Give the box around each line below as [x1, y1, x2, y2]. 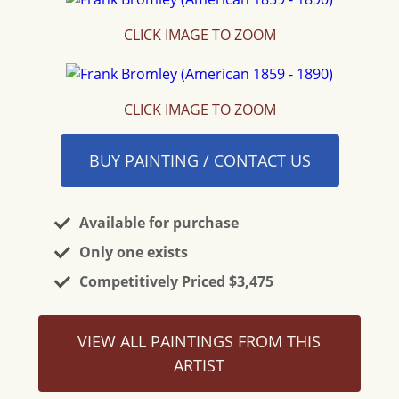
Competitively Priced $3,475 [79, 272, 273, 291]
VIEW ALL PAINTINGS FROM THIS [77, 330, 322, 352]
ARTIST [174, 354, 225, 376]
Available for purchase [79, 213, 239, 232]
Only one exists [79, 242, 188, 262]
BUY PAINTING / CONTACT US [88, 150, 311, 171]
